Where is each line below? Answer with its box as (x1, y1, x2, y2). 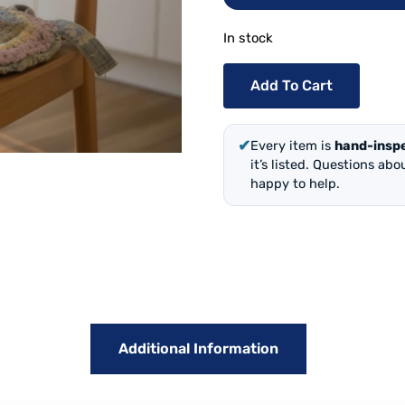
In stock (222, 29, 273, 46)
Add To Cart (250, 76, 333, 94)
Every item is (250, 137, 334, 154)
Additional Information (118, 340, 278, 358)
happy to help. (250, 174, 340, 192)
